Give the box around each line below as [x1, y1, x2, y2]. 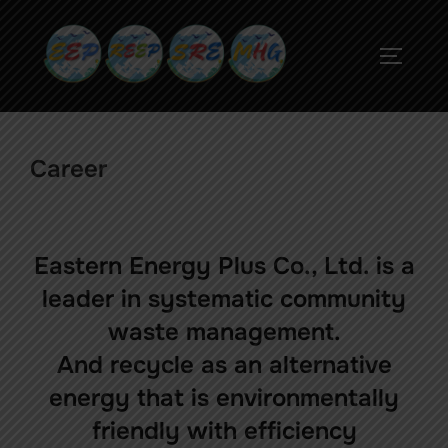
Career [30, 154, 107, 185]
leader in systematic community [42, 284, 406, 315]
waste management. [107, 317, 341, 348]
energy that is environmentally [49, 383, 399, 414]
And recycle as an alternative [56, 350, 392, 381]
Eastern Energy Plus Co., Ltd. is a [33, 251, 415, 282]
